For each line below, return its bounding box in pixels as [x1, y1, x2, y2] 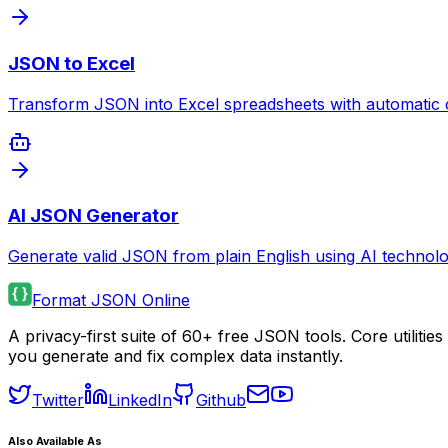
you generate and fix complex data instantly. [8, 345, 343, 366]
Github [196, 389, 246, 410]
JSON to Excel [8, 51, 135, 75]
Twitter [32, 389, 84, 410]
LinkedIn [108, 389, 172, 410]
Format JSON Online [32, 289, 190, 310]
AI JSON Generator [8, 204, 179, 228]
